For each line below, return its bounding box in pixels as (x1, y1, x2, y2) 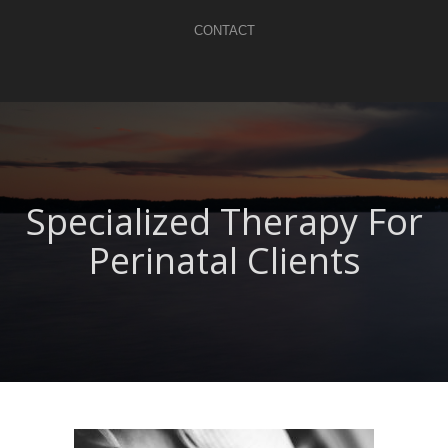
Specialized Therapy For (25, 197, 423, 246)
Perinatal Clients (87, 236, 361, 285)
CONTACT (193, 23, 255, 38)
